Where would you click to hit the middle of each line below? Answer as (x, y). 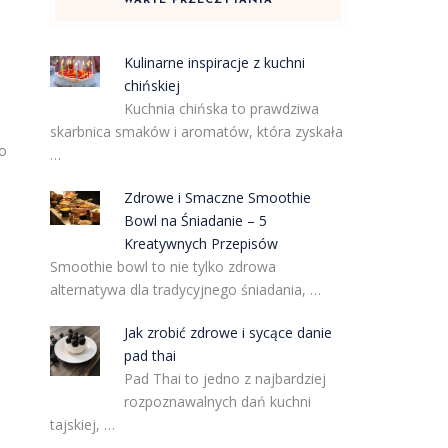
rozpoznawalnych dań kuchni (218, 401)
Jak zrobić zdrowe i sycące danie (228, 332)
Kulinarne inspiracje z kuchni (215, 62)
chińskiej (152, 85)
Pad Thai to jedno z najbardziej (225, 378)
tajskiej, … (82, 424)
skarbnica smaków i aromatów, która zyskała (196, 131)
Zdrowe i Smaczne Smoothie (218, 197)
